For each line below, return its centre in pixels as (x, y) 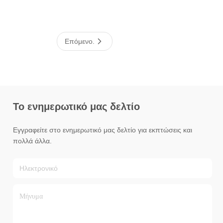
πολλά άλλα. (32, 141)
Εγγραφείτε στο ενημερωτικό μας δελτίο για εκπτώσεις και (103, 130)
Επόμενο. (80, 41)
